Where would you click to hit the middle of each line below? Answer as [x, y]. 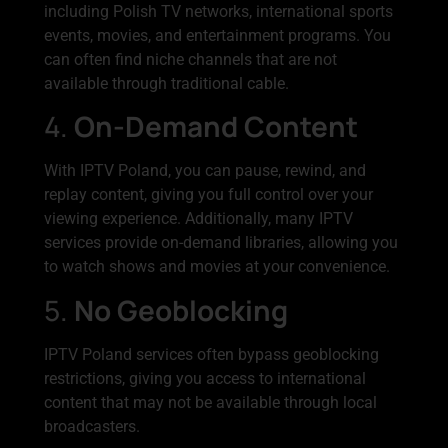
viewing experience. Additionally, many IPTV [198, 219]
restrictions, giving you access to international [205, 378]
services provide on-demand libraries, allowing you [221, 243]
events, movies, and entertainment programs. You [217, 36]
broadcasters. [92, 426]
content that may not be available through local [210, 402]
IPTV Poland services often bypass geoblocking [211, 354]
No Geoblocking [181, 309]
